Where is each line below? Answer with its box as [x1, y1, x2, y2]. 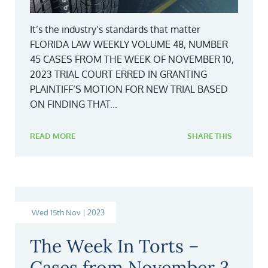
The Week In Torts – [30, 234, 199, 258]
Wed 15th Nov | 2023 [32, 208, 105, 218]
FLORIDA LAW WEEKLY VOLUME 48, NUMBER [30, 38, 228, 51]
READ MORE [30, 131, 75, 141]
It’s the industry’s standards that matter [30, 23, 200, 36]
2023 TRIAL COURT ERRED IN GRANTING [30, 68, 207, 81]
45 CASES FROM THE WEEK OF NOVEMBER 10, [30, 53, 234, 66]
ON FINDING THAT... [30, 98, 117, 111]
